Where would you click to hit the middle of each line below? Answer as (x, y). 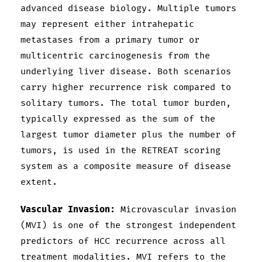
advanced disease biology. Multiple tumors (128, 9)
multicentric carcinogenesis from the (115, 56)
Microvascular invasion (176, 210)
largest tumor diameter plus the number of (128, 135)
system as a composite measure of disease (126, 167)
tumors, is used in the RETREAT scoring (120, 151)
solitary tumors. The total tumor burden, (126, 104)
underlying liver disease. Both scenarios (126, 72)
